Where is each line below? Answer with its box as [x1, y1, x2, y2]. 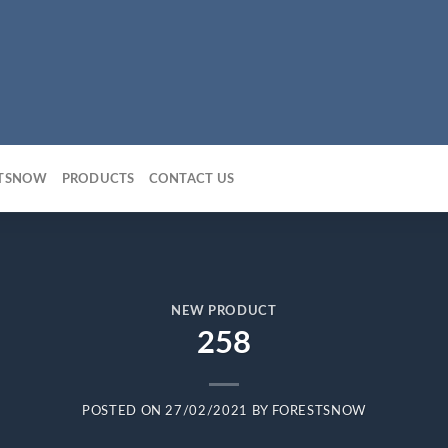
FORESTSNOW [271, 404, 366, 418]
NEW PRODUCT [171, 304, 277, 318]
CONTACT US [148, 172, 235, 185]
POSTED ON [82, 404, 166, 418]
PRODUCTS [61, 172, 135, 185]
